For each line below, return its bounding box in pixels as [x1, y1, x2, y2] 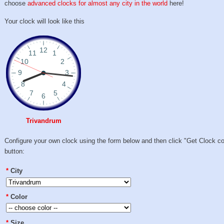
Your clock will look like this [4, 17, 85, 25]
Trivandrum [25, 117, 61, 125]
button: [4, 147, 25, 155]
